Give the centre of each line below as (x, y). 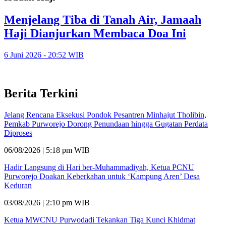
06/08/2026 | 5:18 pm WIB (47, 150)
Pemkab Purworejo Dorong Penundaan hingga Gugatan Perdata (106, 124)
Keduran (18, 185)
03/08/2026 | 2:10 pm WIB (47, 202)
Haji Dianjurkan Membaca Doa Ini (95, 33)
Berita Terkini (41, 93)
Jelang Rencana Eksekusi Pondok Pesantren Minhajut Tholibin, (105, 115)
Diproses (18, 133)
